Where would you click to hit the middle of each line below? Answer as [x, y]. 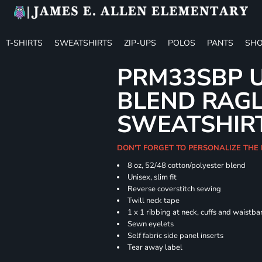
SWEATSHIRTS [83, 43]
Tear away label [155, 247]
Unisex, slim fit [152, 177]
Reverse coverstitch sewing [175, 189]
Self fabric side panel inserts [176, 236]
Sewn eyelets [151, 224]
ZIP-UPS [140, 43]
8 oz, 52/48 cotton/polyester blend [187, 166]
